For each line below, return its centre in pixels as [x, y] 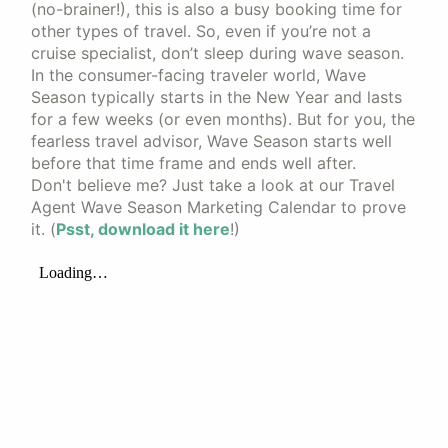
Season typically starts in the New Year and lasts [216, 97]
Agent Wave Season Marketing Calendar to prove [218, 207]
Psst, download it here [143, 229]
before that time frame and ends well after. [196, 163]
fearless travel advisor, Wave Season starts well [211, 141]
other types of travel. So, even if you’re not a [201, 31]
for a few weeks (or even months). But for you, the [223, 119]
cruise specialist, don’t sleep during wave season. [217, 53]
